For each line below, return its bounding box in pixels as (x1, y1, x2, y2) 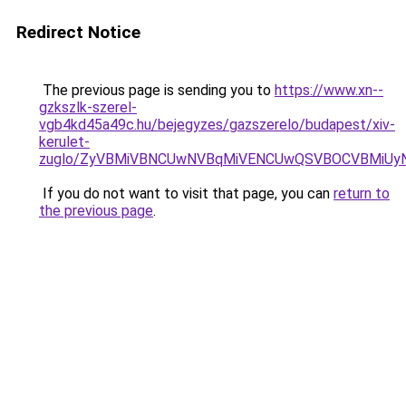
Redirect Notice (16, 22, 140, 43)
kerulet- (39, 133, 90, 150)
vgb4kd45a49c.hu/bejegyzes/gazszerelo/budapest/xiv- (39, 116, 395, 133)
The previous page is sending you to (39, 82, 275, 99)
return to (333, 185, 390, 202)
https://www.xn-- (275, 82, 383, 99)
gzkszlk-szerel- (39, 99, 137, 116)
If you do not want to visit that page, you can (39, 185, 333, 202)
